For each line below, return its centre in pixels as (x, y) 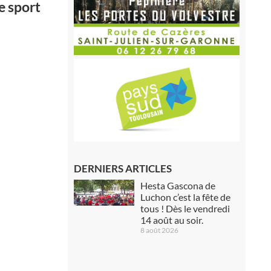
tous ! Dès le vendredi (185, 208)
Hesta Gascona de (178, 185)
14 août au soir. (171, 220)
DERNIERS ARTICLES (122, 168)
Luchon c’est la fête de (185, 197)
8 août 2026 (159, 230)
